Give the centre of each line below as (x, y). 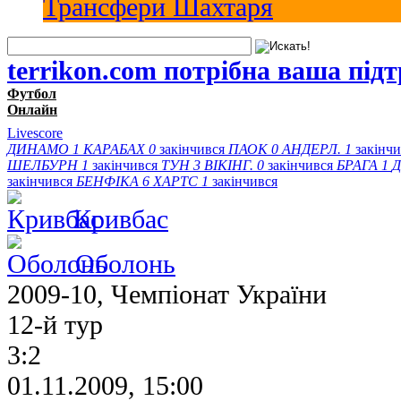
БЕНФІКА (107, 181)
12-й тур (55, 324)
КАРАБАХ (114, 149)
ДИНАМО (38, 149)
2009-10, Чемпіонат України (167, 294)
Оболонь (125, 263)
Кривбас (121, 218)
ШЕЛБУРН (43, 165)
